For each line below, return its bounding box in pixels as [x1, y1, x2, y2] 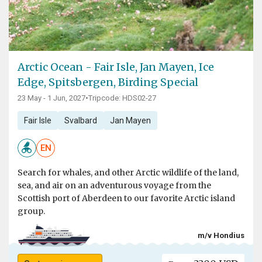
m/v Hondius [198, 230, 244, 240]
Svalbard [64, 116, 97, 126]
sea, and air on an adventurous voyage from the [18, 180, 211, 191]
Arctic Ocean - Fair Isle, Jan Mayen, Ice [18, 60, 214, 74]
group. [18, 206, 45, 217]
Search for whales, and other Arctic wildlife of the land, [18, 167, 239, 178]
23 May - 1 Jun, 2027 [18, 94, 85, 103]
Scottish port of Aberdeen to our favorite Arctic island [18, 193, 235, 204]
